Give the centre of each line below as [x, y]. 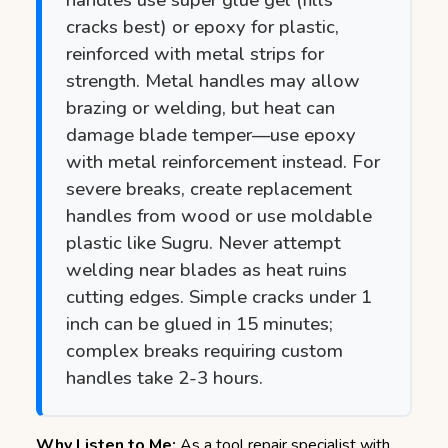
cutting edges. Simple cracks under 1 [219, 296]
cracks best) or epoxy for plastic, [202, 26]
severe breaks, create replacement [209, 188]
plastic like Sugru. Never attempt [203, 242]
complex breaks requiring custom [204, 350]
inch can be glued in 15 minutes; [199, 323]
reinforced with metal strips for [195, 53]
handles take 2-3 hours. [164, 377]
